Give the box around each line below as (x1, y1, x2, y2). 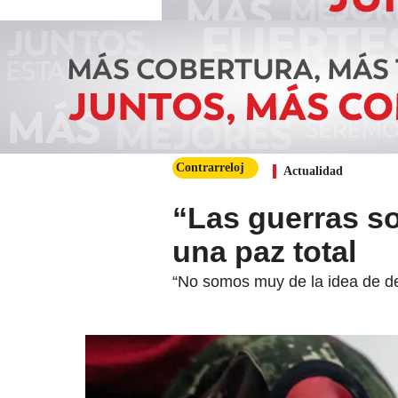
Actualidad (283, 164, 343, 178)
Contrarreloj (176, 161, 244, 174)
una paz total (172, 235, 356, 268)
